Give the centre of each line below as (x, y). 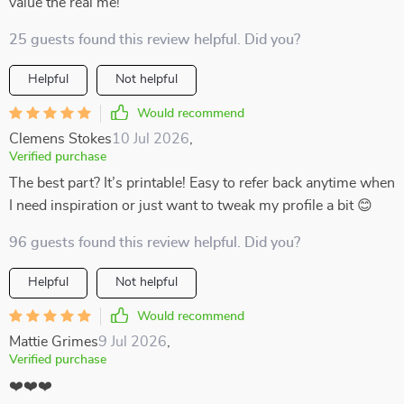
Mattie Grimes (54, 342)
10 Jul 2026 (151, 139)
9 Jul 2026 (133, 342)
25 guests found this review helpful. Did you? (155, 40)
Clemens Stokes (60, 139)
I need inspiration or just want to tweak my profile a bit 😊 (191, 206)
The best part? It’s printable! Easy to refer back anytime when (202, 183)
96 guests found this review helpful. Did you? (155, 243)
